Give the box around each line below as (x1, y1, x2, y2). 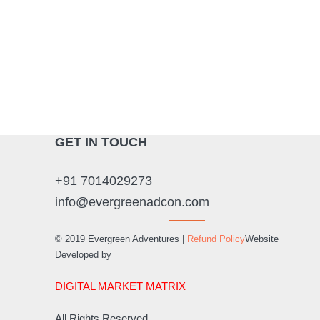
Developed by (55, 249, 111, 260)
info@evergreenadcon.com (55, 195, 209, 209)
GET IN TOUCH (55, 135, 147, 149)
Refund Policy (187, 234, 245, 244)
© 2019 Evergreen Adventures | (55, 234, 187, 244)
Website (245, 234, 279, 244)
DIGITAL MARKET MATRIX (55, 280, 186, 292)
